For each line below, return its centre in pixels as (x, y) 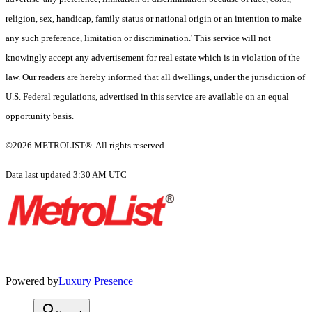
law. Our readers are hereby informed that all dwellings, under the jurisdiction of (155, 77)
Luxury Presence (96, 281)
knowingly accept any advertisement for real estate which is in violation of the (153, 58)
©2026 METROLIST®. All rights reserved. (86, 146)
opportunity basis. (41, 116)
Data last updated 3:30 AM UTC (66, 175)
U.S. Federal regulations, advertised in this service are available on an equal (147, 97)
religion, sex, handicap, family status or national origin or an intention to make (154, 19)
